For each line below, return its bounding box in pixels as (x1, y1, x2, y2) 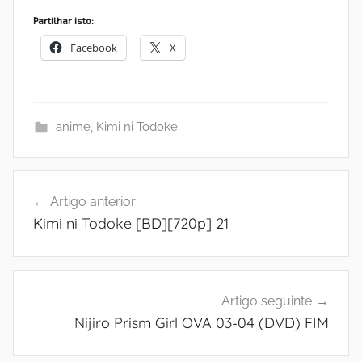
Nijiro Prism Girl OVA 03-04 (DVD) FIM (74, 313, 329, 332)
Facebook (70, 40, 117, 55)
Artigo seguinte (221, 293, 312, 309)
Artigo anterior (50, 194, 136, 209)
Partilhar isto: (33, 15, 94, 26)
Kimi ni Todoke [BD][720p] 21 (33, 214, 229, 233)
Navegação (12, 171, 117, 196)
